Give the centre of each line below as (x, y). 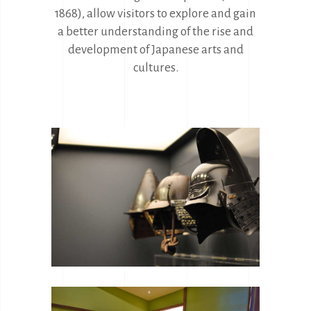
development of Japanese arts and (155, 50)
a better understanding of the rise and (155, 32)
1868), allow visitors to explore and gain (155, 14)
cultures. (155, 68)
